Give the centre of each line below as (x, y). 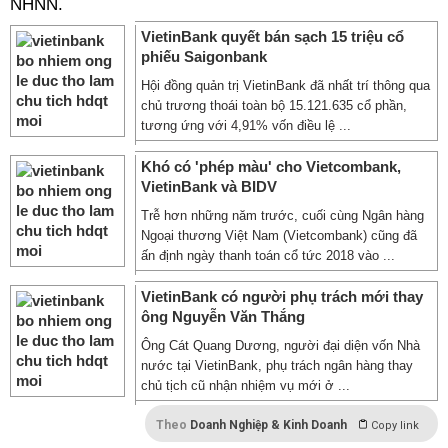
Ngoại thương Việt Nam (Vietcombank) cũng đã (279, 235)
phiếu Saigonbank (204, 56)
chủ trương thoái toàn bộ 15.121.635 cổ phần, (274, 105)
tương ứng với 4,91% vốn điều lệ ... (246, 125)
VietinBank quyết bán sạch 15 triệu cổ (272, 36)
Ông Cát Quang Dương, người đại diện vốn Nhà (280, 345)
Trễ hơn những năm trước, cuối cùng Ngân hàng (282, 215)
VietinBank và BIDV (209, 186)
